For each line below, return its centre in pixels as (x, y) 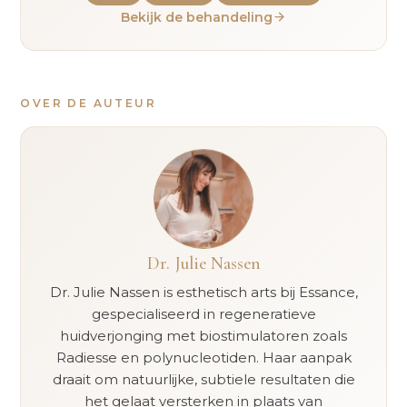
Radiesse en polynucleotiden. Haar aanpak (203, 357)
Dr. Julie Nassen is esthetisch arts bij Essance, (203, 292)
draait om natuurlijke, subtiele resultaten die (203, 379)
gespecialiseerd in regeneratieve (203, 313)
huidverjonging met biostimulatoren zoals (203, 335)
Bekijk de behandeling (197, 17)
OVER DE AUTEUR (88, 103)
